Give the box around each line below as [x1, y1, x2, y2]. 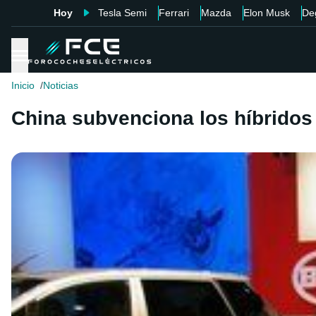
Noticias [43, 80, 78, 92]
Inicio [11, 80, 35, 92]
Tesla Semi [97, 7, 147, 18]
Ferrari [158, 7, 189, 18]
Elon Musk [243, 7, 290, 18]
